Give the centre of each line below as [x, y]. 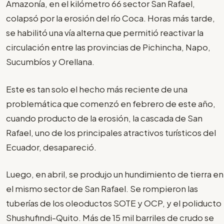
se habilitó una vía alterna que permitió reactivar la [105, 33]
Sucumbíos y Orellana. [50, 62]
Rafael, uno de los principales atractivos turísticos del [111, 132]
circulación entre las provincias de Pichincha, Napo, [108, 47]
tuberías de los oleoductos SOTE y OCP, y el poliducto [114, 203]
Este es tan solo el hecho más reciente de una [97, 89]
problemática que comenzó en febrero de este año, [111, 103]
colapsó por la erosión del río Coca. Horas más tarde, [110, 18]
